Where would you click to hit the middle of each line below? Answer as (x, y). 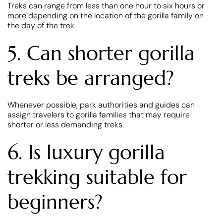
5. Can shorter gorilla (101, 53)
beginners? (55, 201)
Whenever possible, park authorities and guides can (101, 105)
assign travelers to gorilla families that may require (99, 114)
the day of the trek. (42, 25)
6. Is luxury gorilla (86, 152)
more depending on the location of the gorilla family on (106, 15)
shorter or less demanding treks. (66, 124)
